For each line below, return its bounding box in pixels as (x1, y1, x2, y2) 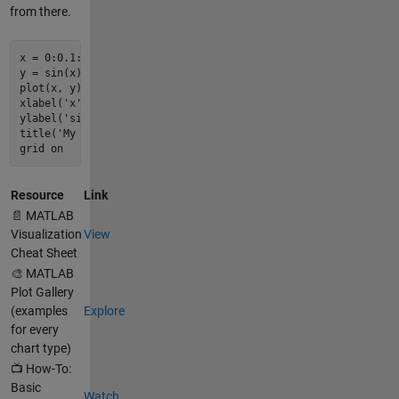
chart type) (10, 341, 71, 356)
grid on (20, 142, 63, 155)
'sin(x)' (63, 111, 113, 125)
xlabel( (20, 96, 63, 110)
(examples (10, 304, 68, 319)
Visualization (10, 227, 82, 242)
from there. (9, 4, 71, 20)
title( (20, 126, 57, 140)
